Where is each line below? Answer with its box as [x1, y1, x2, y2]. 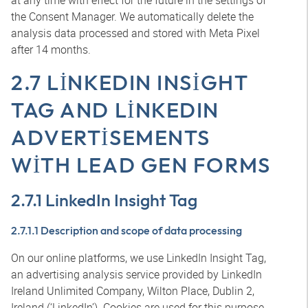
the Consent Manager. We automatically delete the [11, 9, 254, 24]
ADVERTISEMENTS [11, 124, 210, 151]
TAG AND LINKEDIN [11, 96, 219, 123]
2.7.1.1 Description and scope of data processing [11, 223, 242, 237]
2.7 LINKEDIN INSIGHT [11, 69, 249, 96]
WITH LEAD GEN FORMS [11, 151, 271, 178]
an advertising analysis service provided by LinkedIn [11, 267, 262, 282]
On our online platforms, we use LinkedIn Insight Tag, [11, 250, 266, 265]
